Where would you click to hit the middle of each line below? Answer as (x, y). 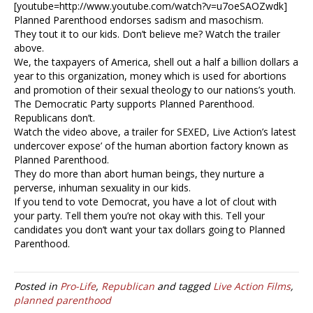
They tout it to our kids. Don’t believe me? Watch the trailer (147, 34)
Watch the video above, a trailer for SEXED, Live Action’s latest (155, 132)
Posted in (37, 286)
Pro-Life (78, 286)
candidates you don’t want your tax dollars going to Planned (150, 230)
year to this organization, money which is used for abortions (150, 76)
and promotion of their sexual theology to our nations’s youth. (155, 90)
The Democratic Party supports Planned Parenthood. (134, 104)
